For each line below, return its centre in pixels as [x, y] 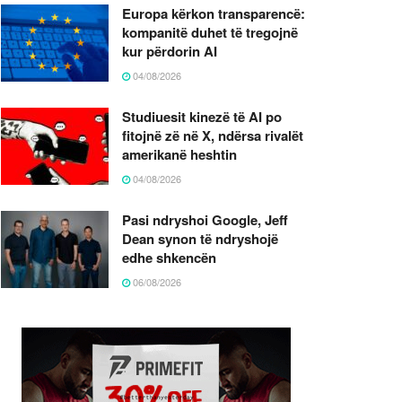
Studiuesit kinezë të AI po [202, 116]
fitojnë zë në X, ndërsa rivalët [213, 135]
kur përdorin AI [170, 51]
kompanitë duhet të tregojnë [210, 32]
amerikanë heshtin [179, 154]
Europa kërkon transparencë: [214, 13]
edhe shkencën [169, 257]
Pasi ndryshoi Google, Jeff [205, 219]
